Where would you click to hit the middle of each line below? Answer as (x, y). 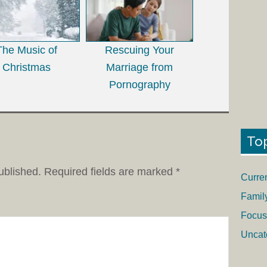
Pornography (139, 84)
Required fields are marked (110, 171)
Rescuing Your (139, 50)
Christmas (26, 67)
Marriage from (139, 67)
